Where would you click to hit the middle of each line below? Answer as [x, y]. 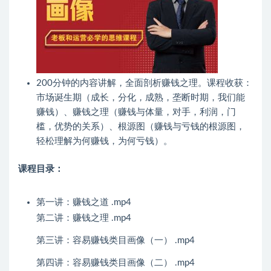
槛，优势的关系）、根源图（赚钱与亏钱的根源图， [141, 127]
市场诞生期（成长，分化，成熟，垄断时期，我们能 [141, 98]
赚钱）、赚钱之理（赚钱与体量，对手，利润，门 [136, 113]
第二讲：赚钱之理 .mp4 [84, 218]
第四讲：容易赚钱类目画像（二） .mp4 [116, 263]
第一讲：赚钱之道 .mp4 [84, 203]
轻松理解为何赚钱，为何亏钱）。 [104, 142]
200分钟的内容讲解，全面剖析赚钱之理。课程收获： [144, 83]
